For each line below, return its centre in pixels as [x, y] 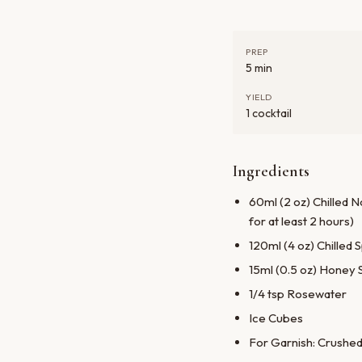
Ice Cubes [276, 318]
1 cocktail [269, 114]
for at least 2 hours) [301, 221]
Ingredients [271, 172]
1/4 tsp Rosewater [298, 294]
